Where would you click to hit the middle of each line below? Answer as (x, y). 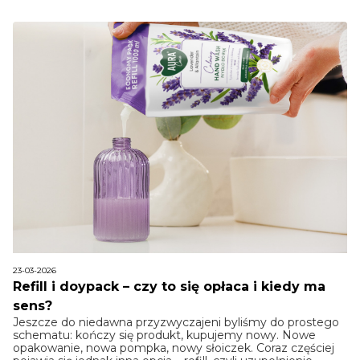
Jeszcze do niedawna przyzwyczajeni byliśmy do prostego (176, 323)
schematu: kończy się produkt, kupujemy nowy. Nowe (164, 335)
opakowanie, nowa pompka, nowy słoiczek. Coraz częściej (174, 348)
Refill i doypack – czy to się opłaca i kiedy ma (169, 287)
